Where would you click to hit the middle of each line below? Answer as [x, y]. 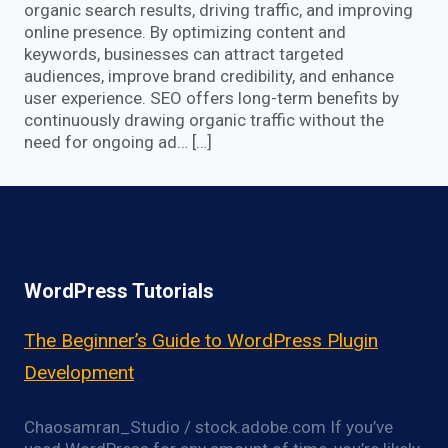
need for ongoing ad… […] [118, 141]
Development [79, 372]
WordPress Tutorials [119, 290]
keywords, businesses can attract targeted [184, 53]
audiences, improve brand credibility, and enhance [209, 75]
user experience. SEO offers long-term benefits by [211, 97]
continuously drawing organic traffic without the [204, 119]
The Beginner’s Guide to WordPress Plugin [201, 340]
